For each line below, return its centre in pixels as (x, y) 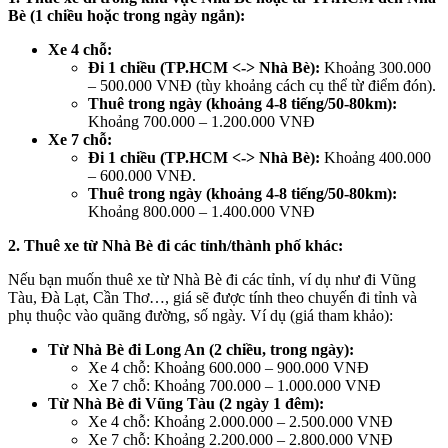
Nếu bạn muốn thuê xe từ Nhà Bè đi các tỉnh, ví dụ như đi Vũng (212, 280)
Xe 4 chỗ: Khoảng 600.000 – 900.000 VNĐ (228, 368)
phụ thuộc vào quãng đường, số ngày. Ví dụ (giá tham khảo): (200, 316)
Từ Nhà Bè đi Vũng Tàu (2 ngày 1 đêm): (186, 404)
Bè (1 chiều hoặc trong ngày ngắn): (126, 16)
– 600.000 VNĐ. (142, 176)
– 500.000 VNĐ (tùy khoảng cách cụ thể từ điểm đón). (262, 86)
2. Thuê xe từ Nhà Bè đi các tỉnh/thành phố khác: (175, 246)
